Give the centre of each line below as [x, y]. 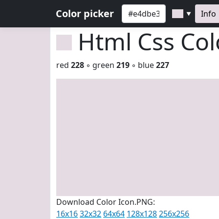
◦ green [100, 65]
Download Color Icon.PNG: [106, 202]
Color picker [85, 13]
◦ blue [143, 65]
